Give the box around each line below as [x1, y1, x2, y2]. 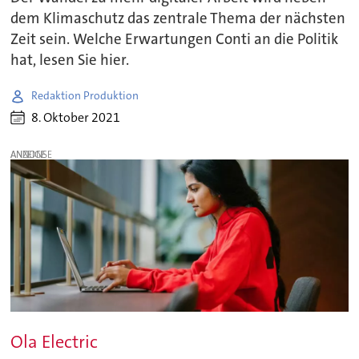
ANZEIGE [10, 148, 46, 161]
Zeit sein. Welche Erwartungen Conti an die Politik [10, 30, 339, 50]
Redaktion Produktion [31, 88, 139, 103]
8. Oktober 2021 [31, 109, 121, 126]
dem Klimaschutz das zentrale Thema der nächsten [10, 9, 346, 29]
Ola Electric [10, 329, 99, 353]
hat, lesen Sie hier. [10, 50, 130, 71]
